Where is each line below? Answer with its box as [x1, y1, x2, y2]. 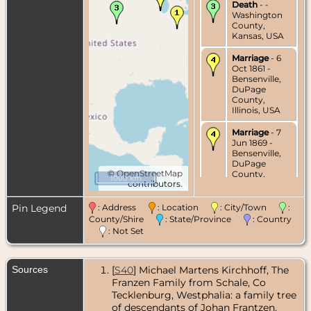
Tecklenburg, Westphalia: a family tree [111, 288, 296, 301]
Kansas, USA [232, 30, 284, 41]
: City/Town [218, 201, 279, 212]
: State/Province [163, 213, 244, 224]
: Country [251, 213, 292, 224]
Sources [12, 263, 51, 275]
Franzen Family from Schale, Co [111, 276, 266, 289]
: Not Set [106, 226, 144, 237]
